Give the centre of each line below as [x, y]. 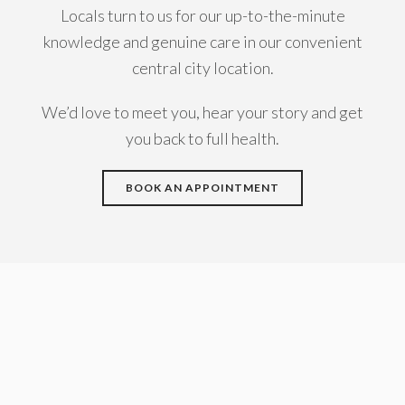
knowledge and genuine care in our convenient [202, 42]
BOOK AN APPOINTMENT [202, 188]
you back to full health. [202, 138]
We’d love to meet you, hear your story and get [202, 112]
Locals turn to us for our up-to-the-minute [202, 15]
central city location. [202, 68]
